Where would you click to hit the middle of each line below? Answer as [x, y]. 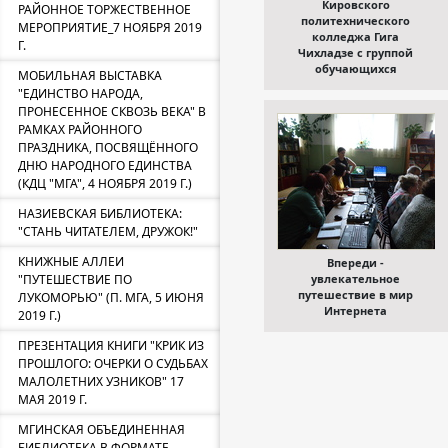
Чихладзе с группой [355, 52]
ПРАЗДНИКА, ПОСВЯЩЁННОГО [108, 147]
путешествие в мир [355, 294]
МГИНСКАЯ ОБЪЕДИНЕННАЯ [101, 429]
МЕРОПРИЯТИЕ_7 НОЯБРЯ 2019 [110, 27]
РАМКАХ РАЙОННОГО [80, 129]
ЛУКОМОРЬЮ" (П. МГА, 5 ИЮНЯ [111, 297]
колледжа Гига [355, 36]
